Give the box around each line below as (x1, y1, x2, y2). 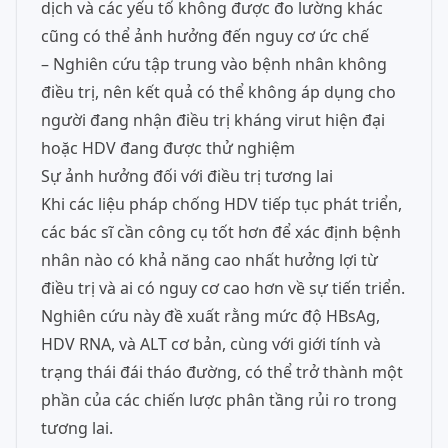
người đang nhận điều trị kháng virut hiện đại (41, 109, 385, 131)
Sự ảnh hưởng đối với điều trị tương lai (41, 165, 333, 187)
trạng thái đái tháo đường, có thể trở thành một (41, 361, 403, 383)
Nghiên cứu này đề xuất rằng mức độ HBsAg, (41, 305, 380, 327)
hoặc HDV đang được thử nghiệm (41, 137, 295, 159)
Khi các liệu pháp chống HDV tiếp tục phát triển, (41, 193, 402, 215)
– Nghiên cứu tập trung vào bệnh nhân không (41, 53, 387, 75)
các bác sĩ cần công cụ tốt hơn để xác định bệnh (41, 221, 401, 243)
